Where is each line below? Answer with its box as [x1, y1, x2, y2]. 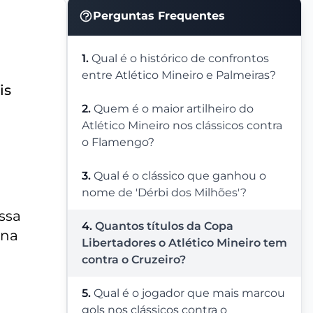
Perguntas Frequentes [93, 9, 225, 23]
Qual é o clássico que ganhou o [94, 169, 266, 183]
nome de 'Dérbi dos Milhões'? [82, 186, 247, 200]
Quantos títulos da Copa [95, 219, 233, 233]
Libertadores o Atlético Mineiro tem [82, 236, 287, 250]
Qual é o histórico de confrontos [92, 52, 269, 66]
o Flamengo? [82, 136, 154, 150]
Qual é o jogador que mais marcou [94, 286, 285, 300]
